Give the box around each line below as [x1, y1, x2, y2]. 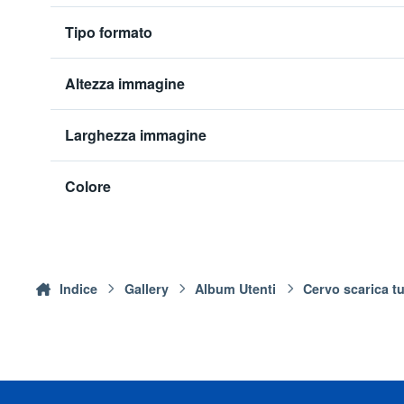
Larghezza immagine [65, 124, 207, 145]
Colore [65, 175, 111, 197]
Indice [59, 280, 97, 298]
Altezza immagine [65, 72, 185, 94]
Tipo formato [65, 21, 152, 42]
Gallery [124, 280, 169, 298]
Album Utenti [195, 280, 277, 298]
